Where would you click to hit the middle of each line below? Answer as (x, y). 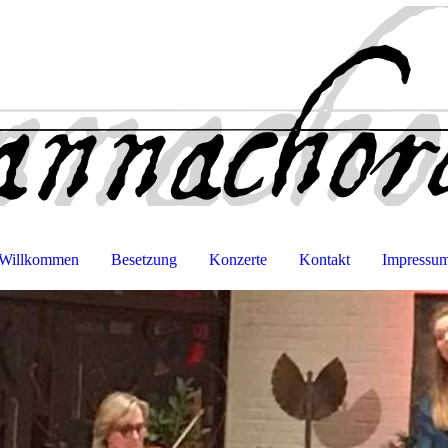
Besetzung (143, 259)
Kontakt (324, 259)
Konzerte (237, 259)
